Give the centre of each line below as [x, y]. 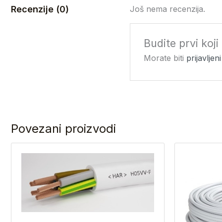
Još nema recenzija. [167, 9]
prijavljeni [203, 58]
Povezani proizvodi [63, 128]
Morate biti [165, 58]
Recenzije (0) [40, 9]
